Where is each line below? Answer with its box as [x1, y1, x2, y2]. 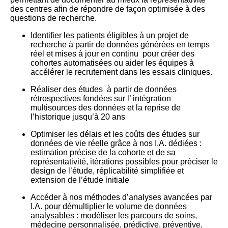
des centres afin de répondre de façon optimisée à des [10, 4, 205, 13]
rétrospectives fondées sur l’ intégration [31, 94, 171, 103]
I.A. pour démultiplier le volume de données [31, 202, 187, 211]
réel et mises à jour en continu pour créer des [31, 49, 194, 58]
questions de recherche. [10, 13, 97, 22]
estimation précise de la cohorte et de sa [31, 148, 176, 157]
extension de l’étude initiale [31, 175, 129, 184]
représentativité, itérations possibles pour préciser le [31, 157, 218, 166]
